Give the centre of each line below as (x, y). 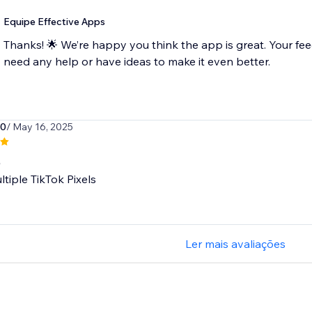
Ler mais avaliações (235, 244)
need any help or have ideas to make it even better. (136, 62)
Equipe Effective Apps (54, 22)
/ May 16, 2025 (39, 127)
